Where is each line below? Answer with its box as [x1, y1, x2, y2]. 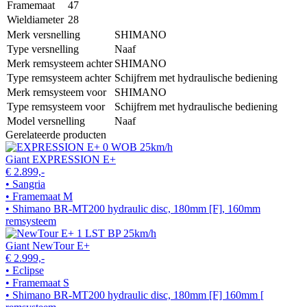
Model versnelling [7, 114, 85, 127]
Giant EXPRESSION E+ [5, 153, 116, 165]
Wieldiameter [7, 13, 64, 25]
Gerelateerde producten [5, 128, 106, 140]
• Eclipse [5, 264, 44, 276]
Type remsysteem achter [7, 71, 111, 84]
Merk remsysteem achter [7, 57, 112, 69]
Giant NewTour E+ [5, 239, 90, 251]
